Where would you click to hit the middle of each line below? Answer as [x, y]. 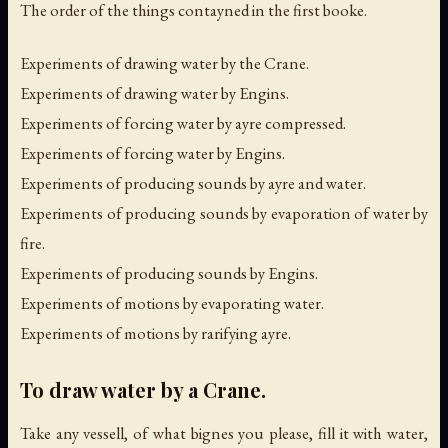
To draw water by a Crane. [143, 390]
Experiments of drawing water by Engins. [154, 93]
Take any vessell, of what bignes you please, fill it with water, [224, 433]
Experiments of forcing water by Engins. [152, 153]
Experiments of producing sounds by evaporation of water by [224, 213]
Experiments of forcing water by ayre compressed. [183, 123]
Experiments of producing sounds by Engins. [169, 273]
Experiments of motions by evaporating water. [172, 303]
